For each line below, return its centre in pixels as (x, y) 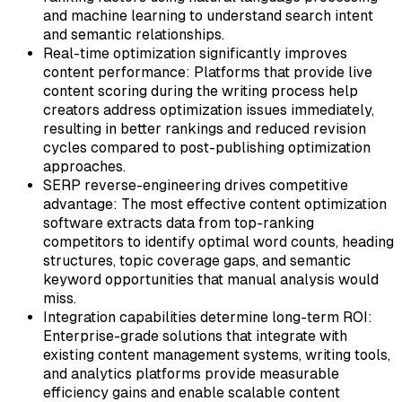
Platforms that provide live (281, 72)
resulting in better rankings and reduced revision (205, 128)
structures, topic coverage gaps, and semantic (197, 260)
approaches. (84, 166)
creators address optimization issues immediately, (209, 109)
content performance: (117, 72)
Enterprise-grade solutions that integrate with (195, 336)
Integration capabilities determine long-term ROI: (208, 317)
